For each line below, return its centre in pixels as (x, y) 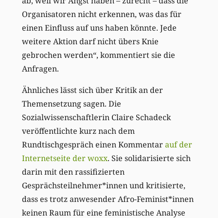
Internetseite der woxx (64, 158)
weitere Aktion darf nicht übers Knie (90, 41)
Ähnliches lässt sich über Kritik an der (92, 90)
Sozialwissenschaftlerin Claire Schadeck (96, 117)
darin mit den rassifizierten (73, 172)
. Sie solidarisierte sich (149, 158)
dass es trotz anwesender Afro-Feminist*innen (108, 199)
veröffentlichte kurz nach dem (78, 131)
